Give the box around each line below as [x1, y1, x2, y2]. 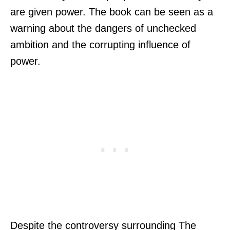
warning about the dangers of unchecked [10, 22, 196, 34]
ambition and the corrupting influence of [10, 39, 190, 50]
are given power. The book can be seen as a [10, 6, 213, 17]
